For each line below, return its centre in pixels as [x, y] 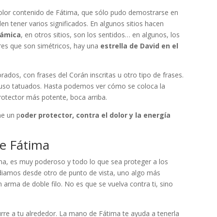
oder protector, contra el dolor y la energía [96, 115]
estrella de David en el [139, 46]
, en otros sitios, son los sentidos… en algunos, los [101, 34]
